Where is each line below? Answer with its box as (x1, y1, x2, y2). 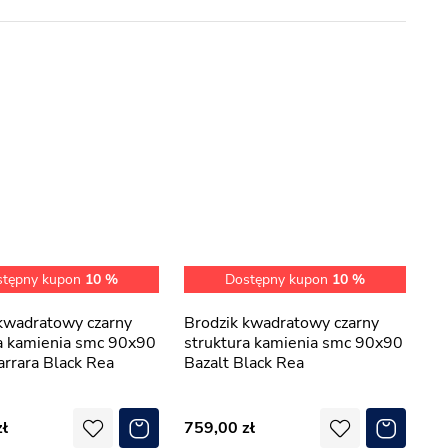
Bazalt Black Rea (184, 352, 304, 374)
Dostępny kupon (225, 270, 332, 289)
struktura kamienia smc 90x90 (184, 332, 403, 354)
